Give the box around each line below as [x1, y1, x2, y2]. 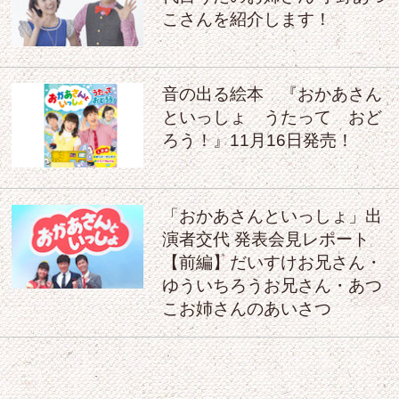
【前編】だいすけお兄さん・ [161, 252, 382, 272]
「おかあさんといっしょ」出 [161, 206, 382, 225]
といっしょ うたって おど [161, 108, 382, 127]
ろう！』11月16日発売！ [161, 131, 354, 151]
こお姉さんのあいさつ [161, 298, 331, 318]
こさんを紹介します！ [161, 10, 331, 29]
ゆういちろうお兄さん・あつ [161, 275, 382, 295]
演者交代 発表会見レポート [161, 229, 370, 248]
